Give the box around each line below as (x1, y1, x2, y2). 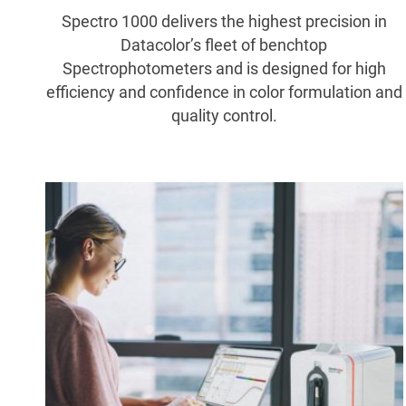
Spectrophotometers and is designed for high (62, 59, 386, 79)
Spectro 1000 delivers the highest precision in (61, 12, 387, 32)
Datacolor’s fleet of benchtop (121, 35, 328, 55)
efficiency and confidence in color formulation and (45, 82, 402, 102)
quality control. (170, 106, 277, 126)
